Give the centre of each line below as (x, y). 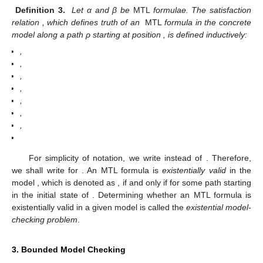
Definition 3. (40, 10)
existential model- (219, 208)
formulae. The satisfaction (202, 10)
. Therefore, (229, 158)
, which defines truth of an (92, 22)
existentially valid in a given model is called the (99, 208)
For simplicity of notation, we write (97, 158)
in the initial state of (52, 195)
